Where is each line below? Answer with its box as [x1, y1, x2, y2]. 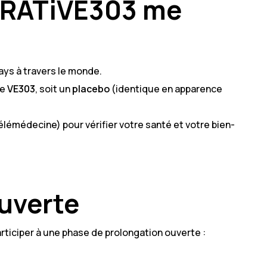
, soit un [35, 82, 72, 95]
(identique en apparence [110, 82, 222, 95]
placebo [72, 82, 110, 95]
